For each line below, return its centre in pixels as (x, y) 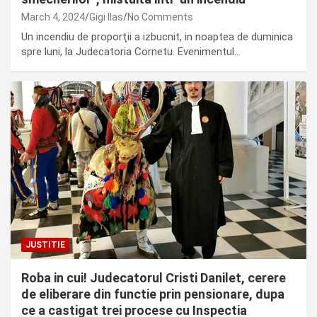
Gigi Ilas (106, 17)
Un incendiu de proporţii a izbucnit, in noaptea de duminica (157, 36)
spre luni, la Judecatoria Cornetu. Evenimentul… (131, 51)
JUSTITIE (45, 244)
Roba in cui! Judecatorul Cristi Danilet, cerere (154, 277)
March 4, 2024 (53, 17)
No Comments (160, 17)
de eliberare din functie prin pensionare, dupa (153, 294)
